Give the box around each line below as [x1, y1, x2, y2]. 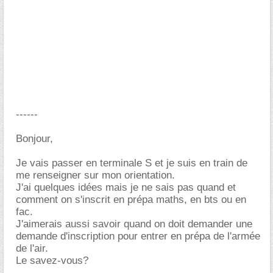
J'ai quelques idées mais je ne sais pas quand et [16, 182, 236, 193]
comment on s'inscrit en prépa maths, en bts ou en [16, 194, 246, 205]
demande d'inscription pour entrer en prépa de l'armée [16, 230, 260, 242]
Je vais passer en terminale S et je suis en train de [16, 157, 247, 169]
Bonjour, [16, 133, 53, 144]
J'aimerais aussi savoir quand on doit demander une [16, 218, 252, 230]
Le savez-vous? [16, 255, 88, 266]
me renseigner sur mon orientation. [16, 169, 175, 181]
